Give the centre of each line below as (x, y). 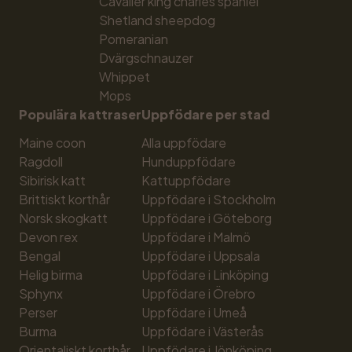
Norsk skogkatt (63, 218)
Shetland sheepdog (157, 20)
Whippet (125, 77)
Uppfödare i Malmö (196, 237)
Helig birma (51, 275)
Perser (38, 312)
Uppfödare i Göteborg (207, 218)
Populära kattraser (80, 114)
